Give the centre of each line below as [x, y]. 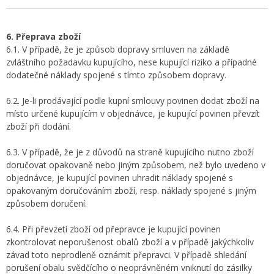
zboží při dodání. [39, 126]
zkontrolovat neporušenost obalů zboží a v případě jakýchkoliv [130, 242]
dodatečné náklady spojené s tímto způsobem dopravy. [116, 75]
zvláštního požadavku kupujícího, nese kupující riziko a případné [131, 62]
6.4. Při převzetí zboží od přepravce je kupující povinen [113, 229]
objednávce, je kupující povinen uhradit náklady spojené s [120, 178]
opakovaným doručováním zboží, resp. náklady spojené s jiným [131, 191]
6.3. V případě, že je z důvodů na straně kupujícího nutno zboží [130, 152]
